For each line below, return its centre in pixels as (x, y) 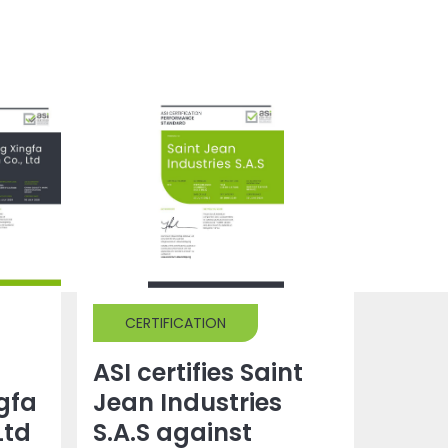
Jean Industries (187, 403)
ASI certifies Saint (197, 373)
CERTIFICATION (175, 323)
